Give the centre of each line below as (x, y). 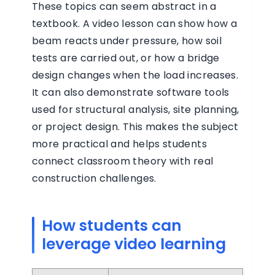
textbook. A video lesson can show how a (135, 24)
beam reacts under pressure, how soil (127, 41)
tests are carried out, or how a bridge (126, 58)
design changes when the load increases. (135, 75)
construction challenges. (94, 178)
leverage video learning (134, 244)
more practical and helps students (119, 144)
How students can (112, 226)
